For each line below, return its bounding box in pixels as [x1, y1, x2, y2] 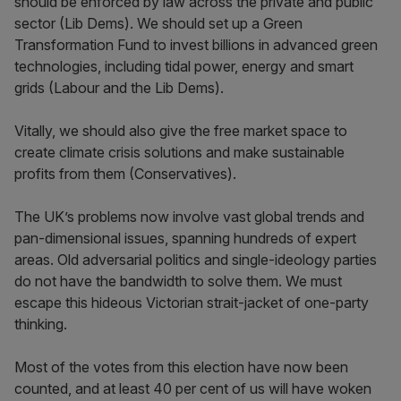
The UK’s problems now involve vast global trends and [14, 208, 364, 226]
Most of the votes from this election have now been [14, 358, 348, 376]
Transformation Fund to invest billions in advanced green [14, 36, 378, 54]
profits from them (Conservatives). [14, 165, 236, 183]
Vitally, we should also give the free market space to [14, 122, 347, 140]
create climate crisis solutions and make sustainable [14, 143, 345, 161]
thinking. [14, 315, 71, 333]
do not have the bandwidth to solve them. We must [14, 272, 342, 290]
